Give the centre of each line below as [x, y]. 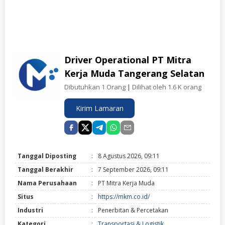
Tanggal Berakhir [45, 170]
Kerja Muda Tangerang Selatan [134, 74]
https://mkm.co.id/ [124, 197]
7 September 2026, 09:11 [133, 170]
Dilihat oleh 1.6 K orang [166, 87]
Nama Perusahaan [47, 183]
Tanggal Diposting [47, 156]
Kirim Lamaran [99, 108]
